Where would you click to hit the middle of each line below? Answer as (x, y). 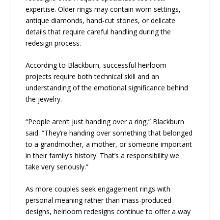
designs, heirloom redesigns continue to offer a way (108, 212)
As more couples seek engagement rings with (98, 189)
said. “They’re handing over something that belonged (109, 133)
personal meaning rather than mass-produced (99, 200)
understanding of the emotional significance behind (107, 88)
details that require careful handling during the (98, 31)
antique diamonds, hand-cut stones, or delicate (101, 20)
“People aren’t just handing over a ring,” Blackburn (105, 121)
